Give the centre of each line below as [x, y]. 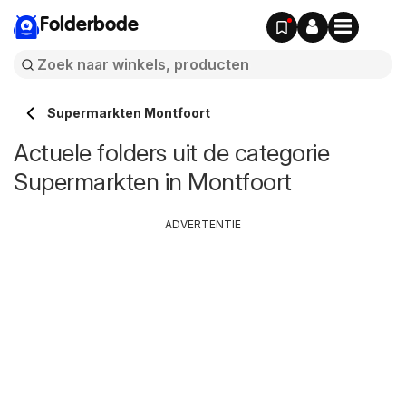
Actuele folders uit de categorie [171, 153]
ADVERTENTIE [203, 224]
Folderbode [89, 25]
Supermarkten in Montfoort [153, 182]
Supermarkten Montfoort [129, 113]
